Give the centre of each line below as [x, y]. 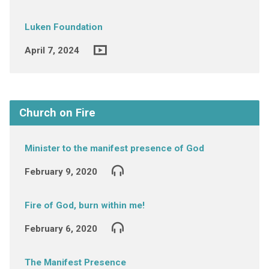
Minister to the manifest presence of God [114, 148]
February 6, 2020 [61, 229]
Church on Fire [57, 113]
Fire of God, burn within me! [84, 205]
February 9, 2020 [61, 172]
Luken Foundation [63, 27]
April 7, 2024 [52, 50]
